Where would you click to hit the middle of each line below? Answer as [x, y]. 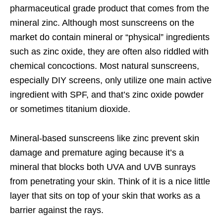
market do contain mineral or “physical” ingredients [110, 37]
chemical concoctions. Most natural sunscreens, [105, 66]
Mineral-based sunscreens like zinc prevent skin [105, 138]
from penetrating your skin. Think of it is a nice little [110, 181]
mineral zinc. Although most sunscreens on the [102, 23]
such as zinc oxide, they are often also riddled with [109, 51]
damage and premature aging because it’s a [97, 152]
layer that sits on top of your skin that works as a [105, 195]
